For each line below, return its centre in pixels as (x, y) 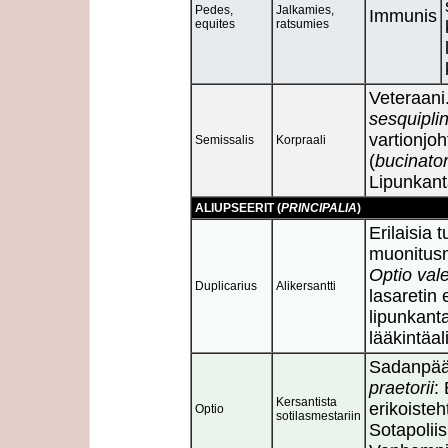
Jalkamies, (305, 9)
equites (215, 23)
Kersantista (306, 401)
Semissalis (224, 139)
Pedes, (214, 9)
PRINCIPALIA (319, 207)
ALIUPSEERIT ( (238, 207)
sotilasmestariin (318, 415)
